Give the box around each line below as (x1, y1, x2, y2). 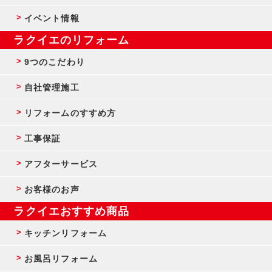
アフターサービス (24, 159, 98, 169)
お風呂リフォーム (24, 254, 98, 264)
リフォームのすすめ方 (24, 108, 117, 118)
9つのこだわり (24, 57, 85, 67)
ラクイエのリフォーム (13, 34, 130, 47)
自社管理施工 (24, 83, 80, 93)
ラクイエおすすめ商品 (13, 205, 130, 218)
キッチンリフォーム (24, 228, 107, 239)
